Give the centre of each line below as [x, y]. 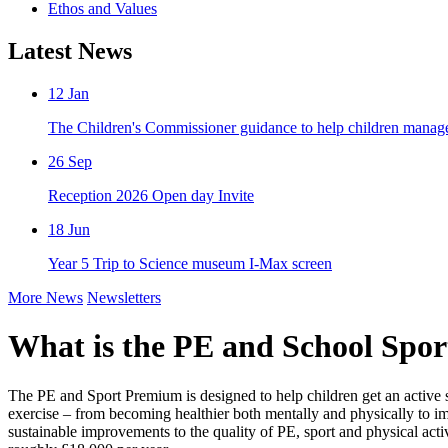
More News [45, 297]
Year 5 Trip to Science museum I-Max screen [190, 263]
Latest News [70, 50]
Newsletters [124, 297]
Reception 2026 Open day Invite [151, 195]
